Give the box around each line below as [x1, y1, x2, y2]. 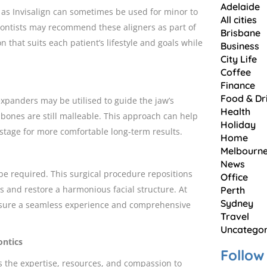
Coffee [221, 66, 251, 78]
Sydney [221, 197, 253, 209]
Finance [221, 79, 255, 91]
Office [221, 171, 248, 183]
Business [221, 40, 259, 52]
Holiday [221, 119, 256, 131]
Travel [221, 210, 249, 222]
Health [221, 105, 250, 117]
